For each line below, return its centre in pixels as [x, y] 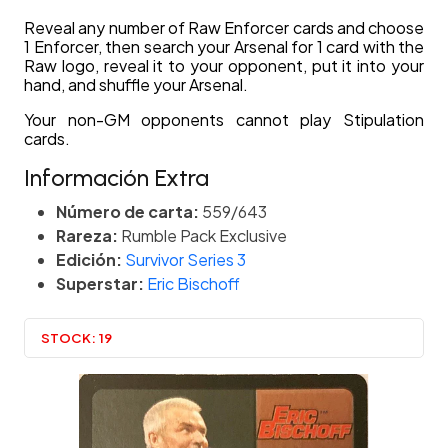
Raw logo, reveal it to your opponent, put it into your [224, 66]
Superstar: [100, 284]
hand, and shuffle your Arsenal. [136, 85]
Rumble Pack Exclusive [202, 236]
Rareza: [87, 236]
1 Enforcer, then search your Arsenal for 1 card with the [224, 47]
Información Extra [116, 178]
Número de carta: [127, 212]
